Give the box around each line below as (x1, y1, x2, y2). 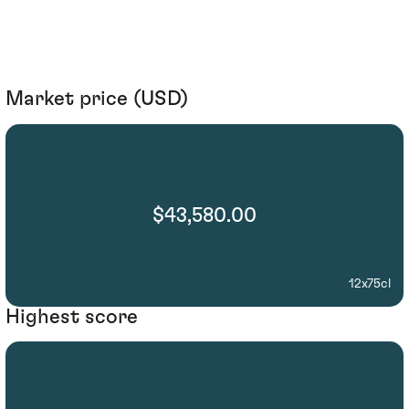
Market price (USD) (5, 89, 188, 110)
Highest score (5, 306, 138, 327)
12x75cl (349, 277, 391, 290)
